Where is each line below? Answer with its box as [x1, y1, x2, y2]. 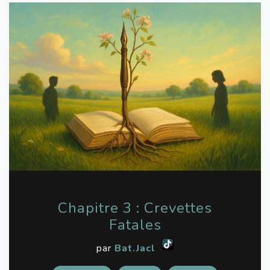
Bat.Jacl [115, 241, 155, 255]
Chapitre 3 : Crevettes [58, 198, 212, 218]
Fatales [108, 215, 162, 234]
